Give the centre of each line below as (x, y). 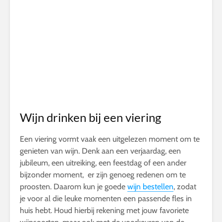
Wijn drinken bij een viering (90, 117)
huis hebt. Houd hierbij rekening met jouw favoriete (104, 211)
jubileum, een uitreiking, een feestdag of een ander (103, 163)
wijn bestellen (150, 187)
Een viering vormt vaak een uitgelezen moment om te (110, 139)
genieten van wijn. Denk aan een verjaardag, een (100, 151)
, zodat (185, 187)
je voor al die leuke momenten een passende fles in (106, 199)
